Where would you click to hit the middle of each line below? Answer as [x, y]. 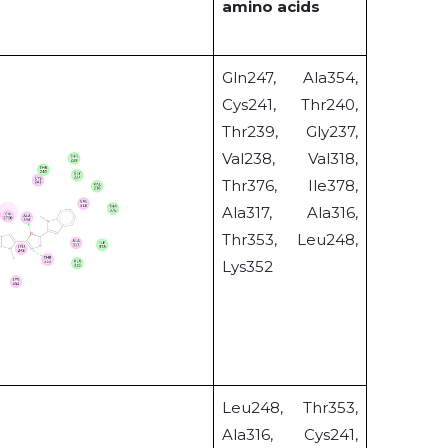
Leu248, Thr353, [290, 408]
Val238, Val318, [290, 159]
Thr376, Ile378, [290, 186]
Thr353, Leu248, [290, 240]
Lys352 [247, 267]
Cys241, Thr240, [290, 105]
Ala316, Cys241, [290, 435]
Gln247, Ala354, [290, 78]
